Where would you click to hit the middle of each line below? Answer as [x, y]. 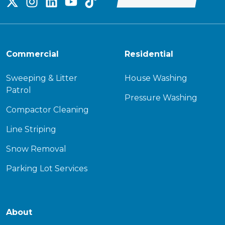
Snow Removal [36, 149]
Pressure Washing [161, 98]
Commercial [32, 54]
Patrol [19, 90]
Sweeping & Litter [42, 78]
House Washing [156, 78]
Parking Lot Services [47, 169]
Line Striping [31, 130]
